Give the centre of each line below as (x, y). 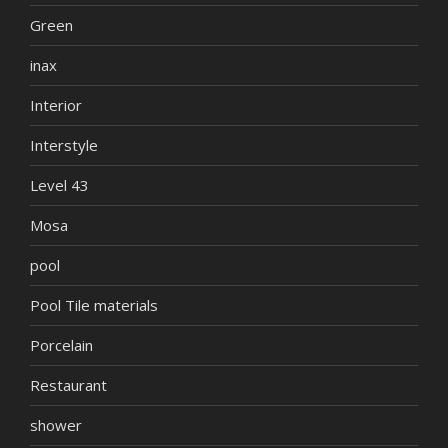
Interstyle (64, 145)
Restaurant (68, 385)
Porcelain (61, 345)
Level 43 (59, 185)
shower (56, 425)
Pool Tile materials (94, 305)
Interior (56, 105)
